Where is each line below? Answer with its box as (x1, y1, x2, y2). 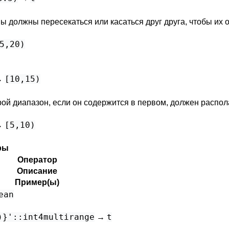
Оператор (17, 155, 57, 164)
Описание (17, 167, 57, 175)
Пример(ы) (15, 178, 59, 187)
